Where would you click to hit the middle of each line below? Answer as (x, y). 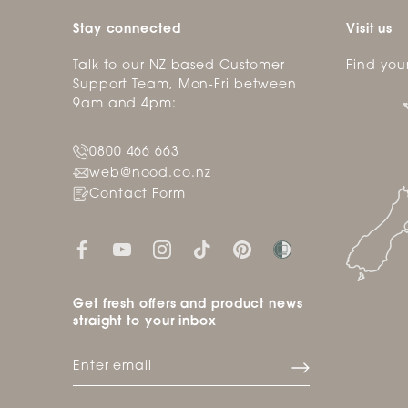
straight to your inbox (145, 322)
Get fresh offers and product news (188, 305)
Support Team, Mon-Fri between (185, 85)
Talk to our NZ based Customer (179, 66)
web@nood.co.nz (150, 173)
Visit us (370, 30)
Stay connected (127, 30)
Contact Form (138, 194)
